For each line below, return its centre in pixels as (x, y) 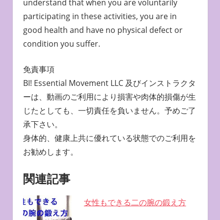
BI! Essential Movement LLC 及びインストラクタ (109, 83)
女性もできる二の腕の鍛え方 (135, 203)
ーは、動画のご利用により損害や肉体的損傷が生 (109, 97)
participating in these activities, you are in (100, 16)
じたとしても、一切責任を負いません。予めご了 (109, 111)
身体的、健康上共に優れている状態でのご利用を (109, 138)
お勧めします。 (50, 152)
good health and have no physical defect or (103, 30)
